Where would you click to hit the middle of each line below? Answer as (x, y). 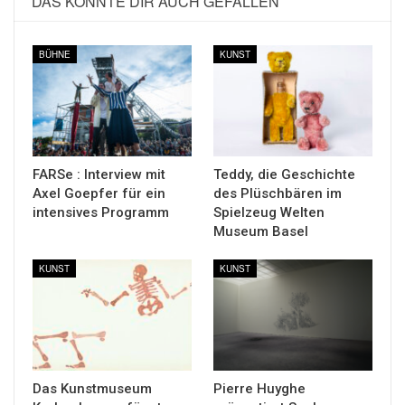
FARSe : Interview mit (99, 174)
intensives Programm (101, 212)
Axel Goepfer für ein (99, 193)
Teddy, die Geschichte (284, 174)
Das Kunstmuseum (92, 388)
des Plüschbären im (278, 193)
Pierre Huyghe (259, 388)
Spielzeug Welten (269, 212)
